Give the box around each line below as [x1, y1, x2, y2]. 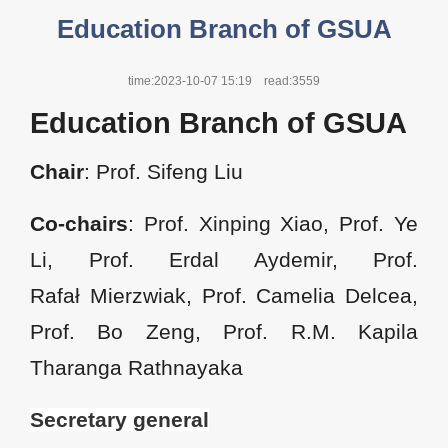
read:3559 [264, 74, 320, 88]
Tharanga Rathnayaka [30, 356, 243, 379]
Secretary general [30, 408, 209, 431]
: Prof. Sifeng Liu [84, 160, 243, 183]
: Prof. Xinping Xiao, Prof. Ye [128, 212, 418, 235]
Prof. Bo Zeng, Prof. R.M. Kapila [30, 320, 418, 343]
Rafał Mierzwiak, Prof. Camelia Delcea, [30, 284, 418, 307]
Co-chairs [30, 212, 128, 235]
